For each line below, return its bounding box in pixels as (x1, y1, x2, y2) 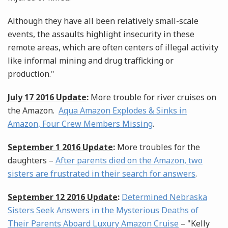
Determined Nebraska (122, 191, 207, 203)
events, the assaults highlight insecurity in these (8, 28, 194, 40)
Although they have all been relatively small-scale (8, 15, 198, 27)
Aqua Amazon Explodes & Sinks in (59, 105, 187, 117)
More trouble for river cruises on (89, 92, 216, 103)
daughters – (8, 155, 55, 166)
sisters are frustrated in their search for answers (8, 168, 195, 180)
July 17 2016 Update (8, 92, 87, 103)
